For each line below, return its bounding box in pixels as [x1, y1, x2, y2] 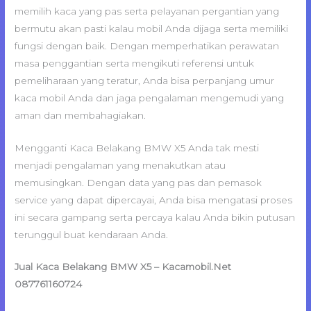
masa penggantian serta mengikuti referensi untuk [15, 57, 255, 69]
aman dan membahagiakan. [15, 109, 146, 121]
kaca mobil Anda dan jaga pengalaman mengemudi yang [15, 92, 285, 103]
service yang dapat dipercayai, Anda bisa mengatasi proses [15, 194, 293, 205]
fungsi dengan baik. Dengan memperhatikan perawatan [15, 40, 280, 51]
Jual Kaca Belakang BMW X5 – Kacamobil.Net [15, 261, 232, 273]
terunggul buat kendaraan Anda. [15, 228, 169, 240]
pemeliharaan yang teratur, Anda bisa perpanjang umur [15, 74, 275, 86]
